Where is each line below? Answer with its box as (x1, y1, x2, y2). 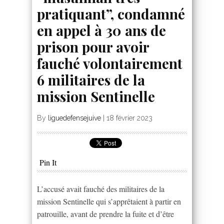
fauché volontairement (37, 54, 182, 73)
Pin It (39, 157, 56, 168)
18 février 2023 (106, 114, 152, 122)
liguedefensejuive (48, 114, 101, 122)
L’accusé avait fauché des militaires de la (37, 183, 164, 194)
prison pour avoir (37, 37, 149, 56)
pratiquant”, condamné (37, 4, 185, 23)
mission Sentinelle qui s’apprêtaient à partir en (37, 196, 181, 207)
